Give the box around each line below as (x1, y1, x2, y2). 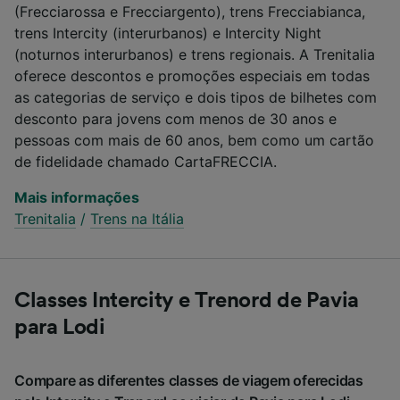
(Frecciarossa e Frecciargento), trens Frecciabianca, (14, 2, 365, 21)
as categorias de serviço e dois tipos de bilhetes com (14, 87, 377, 106)
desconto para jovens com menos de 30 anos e (14, 109, 337, 128)
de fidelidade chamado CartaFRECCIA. (14, 152, 277, 171)
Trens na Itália (90, 209, 184, 228)
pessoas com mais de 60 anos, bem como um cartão (14, 130, 374, 149)
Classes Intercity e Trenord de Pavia (14, 289, 360, 312)
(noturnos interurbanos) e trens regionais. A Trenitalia (14, 45, 375, 63)
